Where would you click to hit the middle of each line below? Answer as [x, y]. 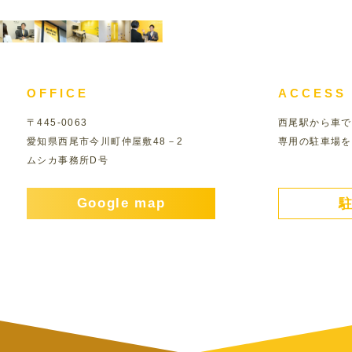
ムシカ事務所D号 [68, 160]
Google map [121, 203]
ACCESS [312, 93]
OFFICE [58, 93]
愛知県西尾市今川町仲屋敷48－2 [105, 141]
